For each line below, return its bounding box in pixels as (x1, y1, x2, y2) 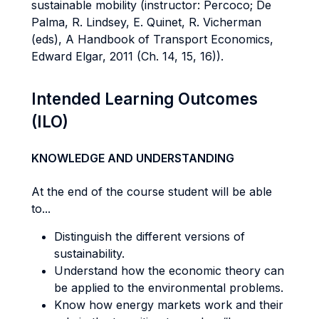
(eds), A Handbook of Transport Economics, (31, 32, 273, 46)
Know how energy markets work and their (54, 298, 283, 312)
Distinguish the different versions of (54, 229, 245, 244)
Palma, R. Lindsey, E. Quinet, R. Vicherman (31, 15, 261, 29)
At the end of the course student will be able (31, 184, 272, 199)
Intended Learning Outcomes (31, 89, 258, 108)
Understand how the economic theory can (54, 263, 284, 278)
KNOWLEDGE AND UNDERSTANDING (31, 151, 234, 165)
